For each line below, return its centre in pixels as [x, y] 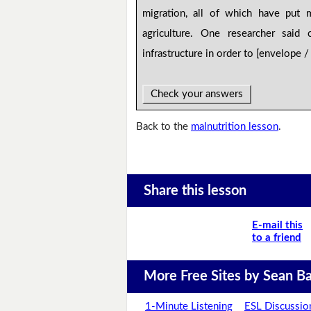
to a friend [277, 238]
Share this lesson [195, 191]
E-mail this [277, 226]
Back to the [164, 127]
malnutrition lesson [235, 127]
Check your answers [197, 94]
